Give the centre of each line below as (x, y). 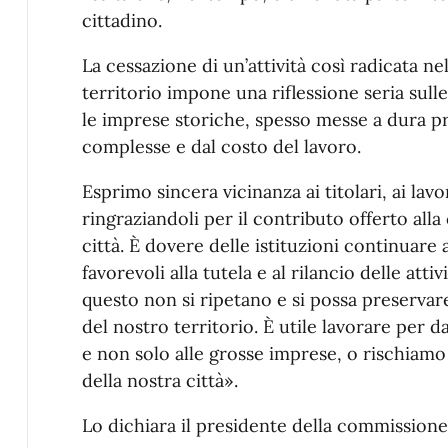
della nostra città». (159, 381)
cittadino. (121, 21)
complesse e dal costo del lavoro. (221, 147)
